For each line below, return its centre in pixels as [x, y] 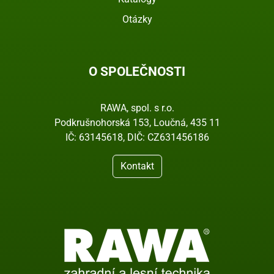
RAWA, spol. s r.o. [137, 108]
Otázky [137, 20]
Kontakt [137, 166]
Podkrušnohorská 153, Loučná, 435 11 [137, 123]
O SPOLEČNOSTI [137, 72]
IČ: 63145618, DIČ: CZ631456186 [137, 138]
